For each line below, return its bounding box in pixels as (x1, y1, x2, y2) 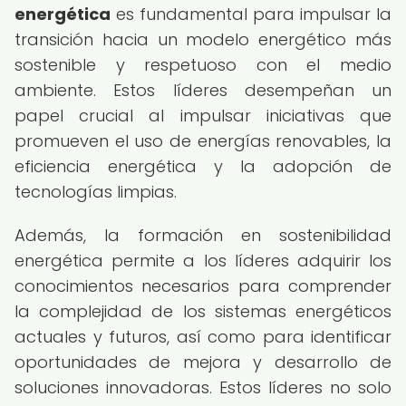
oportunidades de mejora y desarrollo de (14, 351, 391, 373)
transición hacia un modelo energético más (14, 28, 391, 51)
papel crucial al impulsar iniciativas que (14, 104, 391, 127)
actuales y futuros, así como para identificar (14, 325, 391, 348)
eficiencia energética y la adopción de (14, 155, 391, 178)
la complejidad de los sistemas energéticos (14, 300, 391, 323)
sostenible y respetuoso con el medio (14, 53, 391, 76)
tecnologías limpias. (14, 180, 177, 203)
